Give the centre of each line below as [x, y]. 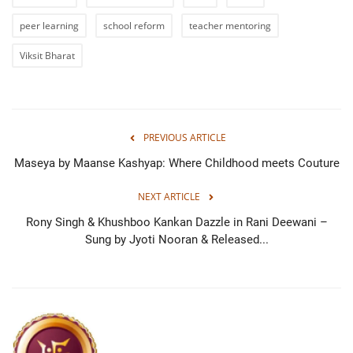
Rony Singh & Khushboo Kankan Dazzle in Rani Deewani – [176, 222]
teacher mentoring [230, 25]
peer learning [49, 25]
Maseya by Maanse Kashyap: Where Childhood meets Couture [176, 163]
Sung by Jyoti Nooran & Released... [176, 239]
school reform [134, 25]
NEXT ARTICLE [169, 196]
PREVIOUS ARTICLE [184, 137]
